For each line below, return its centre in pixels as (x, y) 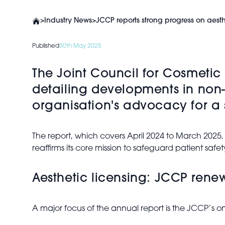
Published (46, 46)
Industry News (68, 21)
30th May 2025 (80, 46)
